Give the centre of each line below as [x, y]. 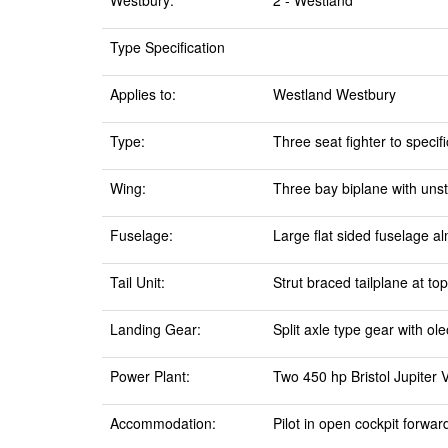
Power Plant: [150, 376]
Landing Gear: [155, 329]
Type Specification [167, 47]
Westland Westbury [334, 94]
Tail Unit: [137, 282]
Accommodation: [163, 423]
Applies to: [143, 94]
